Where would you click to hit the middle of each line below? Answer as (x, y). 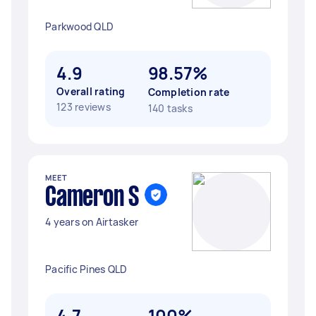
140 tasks (170, 108)
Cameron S (92, 198)
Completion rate (189, 92)
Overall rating (91, 91)
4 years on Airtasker (92, 222)
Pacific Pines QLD (86, 269)
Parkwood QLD (79, 26)
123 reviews (84, 107)
